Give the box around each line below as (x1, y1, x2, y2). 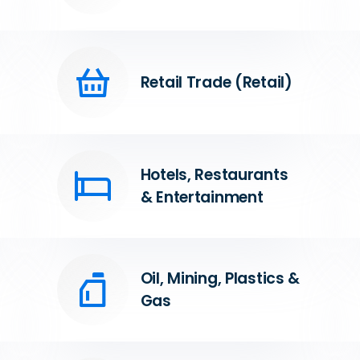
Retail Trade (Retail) (140, 71, 292, 93)
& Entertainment (140, 186, 264, 208)
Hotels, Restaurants (140, 163, 288, 186)
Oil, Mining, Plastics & (140, 267, 301, 289)
